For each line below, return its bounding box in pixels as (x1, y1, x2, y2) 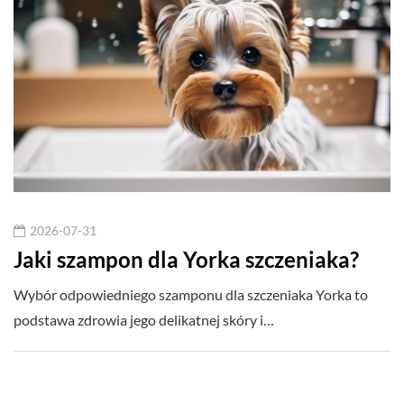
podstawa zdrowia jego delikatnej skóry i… (14, 310, 274, 328)
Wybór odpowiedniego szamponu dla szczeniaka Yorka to (14, 285, 368, 303)
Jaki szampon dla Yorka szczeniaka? (14, 245, 359, 272)
